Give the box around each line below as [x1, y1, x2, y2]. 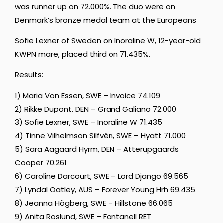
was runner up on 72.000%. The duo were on [15, 1, 175, 12]
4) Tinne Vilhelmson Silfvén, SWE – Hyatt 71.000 [15, 130, 186, 141]
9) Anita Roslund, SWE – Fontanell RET [15, 211, 151, 222]
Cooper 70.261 [15, 157, 67, 168]
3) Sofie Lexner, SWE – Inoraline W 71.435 [15, 116, 162, 127]
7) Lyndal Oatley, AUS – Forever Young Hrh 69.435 [15, 184, 195, 195]
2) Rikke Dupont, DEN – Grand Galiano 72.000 [15, 103, 176, 114]
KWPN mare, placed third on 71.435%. [15, 49, 150, 60]
